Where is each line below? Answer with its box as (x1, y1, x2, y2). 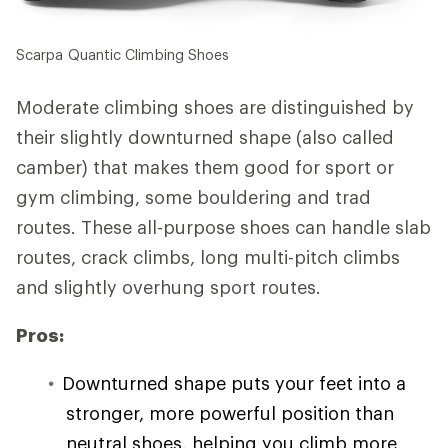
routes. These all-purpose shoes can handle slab (16, 216, 431, 239)
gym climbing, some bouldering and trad (16, 186, 371, 209)
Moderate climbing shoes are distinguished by (16, 96, 414, 119)
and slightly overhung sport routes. (16, 276, 321, 299)
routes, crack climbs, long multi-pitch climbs (16, 246, 400, 269)
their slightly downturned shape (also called (16, 126, 394, 149)
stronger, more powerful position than (66, 402, 394, 425)
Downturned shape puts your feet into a (62, 372, 406, 395)
